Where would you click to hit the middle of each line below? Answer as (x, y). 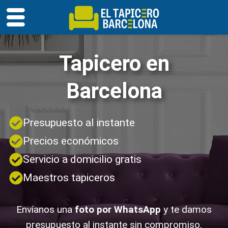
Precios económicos (71, 141)
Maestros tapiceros (69, 178)
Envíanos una (46, 209)
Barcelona (114, 91)
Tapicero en (114, 63)
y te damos (186, 209)
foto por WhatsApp (118, 209)
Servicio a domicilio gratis (82, 159)
